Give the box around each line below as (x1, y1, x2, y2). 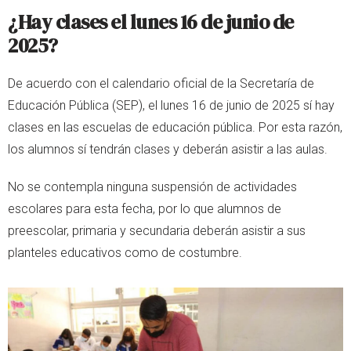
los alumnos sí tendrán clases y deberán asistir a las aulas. (8, 142, 327, 157)
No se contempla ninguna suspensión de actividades (8, 179, 297, 195)
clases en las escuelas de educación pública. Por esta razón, (8, 120, 342, 136)
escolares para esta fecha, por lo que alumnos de (8, 201, 281, 217)
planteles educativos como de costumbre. (8, 245, 242, 261)
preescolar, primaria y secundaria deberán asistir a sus (8, 223, 306, 239)
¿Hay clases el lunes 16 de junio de (8, 9, 294, 36)
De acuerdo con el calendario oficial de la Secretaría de (8, 76, 314, 92)
